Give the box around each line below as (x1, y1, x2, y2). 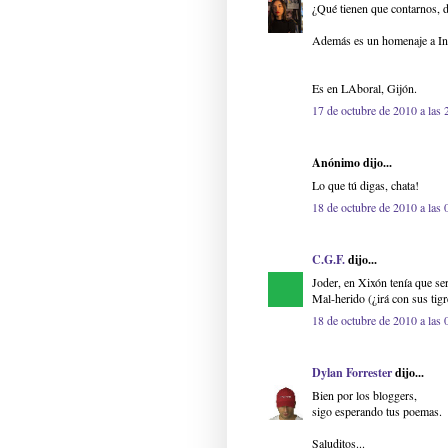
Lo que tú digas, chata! (312, 177, 419, 194)
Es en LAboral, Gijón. (312, 80, 417, 97)
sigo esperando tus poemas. (312, 403, 442, 420)
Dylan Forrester (312, 364, 392, 382)
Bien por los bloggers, (312, 387, 417, 404)
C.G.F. (312, 251, 345, 269)
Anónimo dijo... (312, 154, 392, 172)
